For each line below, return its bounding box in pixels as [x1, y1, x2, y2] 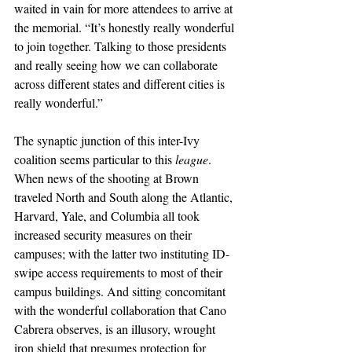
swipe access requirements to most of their [14, 264, 225, 280]
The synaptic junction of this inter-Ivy [14, 132, 203, 148]
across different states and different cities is [14, 75, 228, 92]
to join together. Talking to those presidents [14, 38, 229, 54]
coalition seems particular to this [14, 151, 175, 167]
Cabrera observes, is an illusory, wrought [14, 321, 218, 337]
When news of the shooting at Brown [14, 170, 202, 186]
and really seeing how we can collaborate [14, 57, 221, 73]
